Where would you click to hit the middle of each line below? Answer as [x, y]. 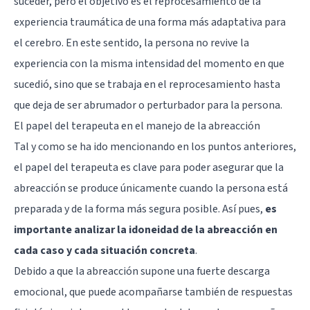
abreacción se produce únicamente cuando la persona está [151, 188]
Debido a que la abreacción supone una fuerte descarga [142, 271]
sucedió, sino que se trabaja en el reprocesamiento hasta [147, 84]
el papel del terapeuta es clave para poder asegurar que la [149, 167]
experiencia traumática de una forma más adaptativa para [150, 22]
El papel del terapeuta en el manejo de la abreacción [137, 126]
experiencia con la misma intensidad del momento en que [149, 63]
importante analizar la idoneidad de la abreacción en [146, 229]
